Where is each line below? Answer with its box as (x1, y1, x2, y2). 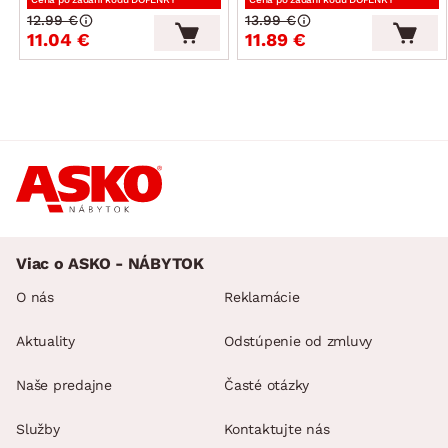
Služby (16, 420, 60, 437)
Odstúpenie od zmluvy (224, 332, 372, 349)
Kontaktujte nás (224, 420, 330, 437)
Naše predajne (16, 376, 112, 393)
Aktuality (16, 332, 75, 349)
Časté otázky (224, 376, 309, 393)
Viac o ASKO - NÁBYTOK (16, 253, 204, 273)
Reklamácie (224, 288, 300, 305)
